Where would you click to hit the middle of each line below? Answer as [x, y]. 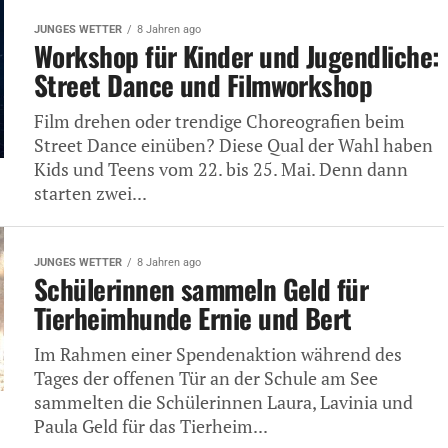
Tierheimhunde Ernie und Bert [193, 317]
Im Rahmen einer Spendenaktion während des [218, 354]
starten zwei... [90, 193]
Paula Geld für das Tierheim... [151, 426]
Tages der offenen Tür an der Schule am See [206, 378]
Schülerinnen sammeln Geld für [201, 288]
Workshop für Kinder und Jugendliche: [237, 55]
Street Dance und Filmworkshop [203, 84]
